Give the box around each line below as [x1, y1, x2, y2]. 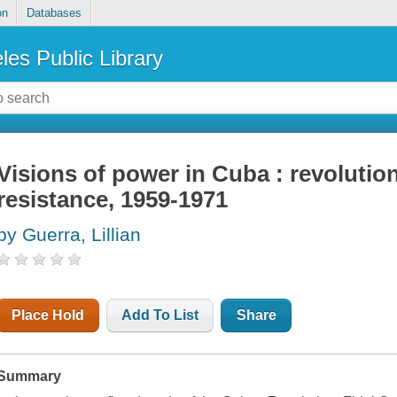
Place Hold [12, 307, 85, 323]
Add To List [121, 307, 199, 323]
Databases [26, 6, 82, 20]
